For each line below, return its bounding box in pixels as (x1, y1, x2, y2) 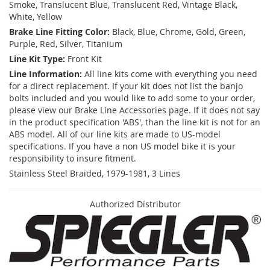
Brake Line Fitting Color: (9, 26, 110, 38)
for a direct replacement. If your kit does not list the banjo (9, 80, 243, 92)
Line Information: (9, 68, 82, 80)
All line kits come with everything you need (84, 68, 257, 80)
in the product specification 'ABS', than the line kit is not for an (9, 116, 260, 128)
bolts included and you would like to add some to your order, (9, 92, 255, 104)
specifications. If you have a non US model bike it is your (9, 140, 236, 152)
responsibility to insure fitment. (9, 152, 136, 165)
